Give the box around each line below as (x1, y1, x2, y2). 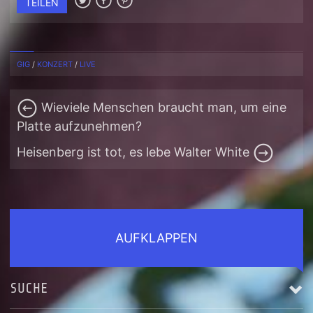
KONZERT (37, 59, 73, 70)
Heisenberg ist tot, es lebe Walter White (17, 145, 254, 160)
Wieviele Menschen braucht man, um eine (38, 100, 287, 115)
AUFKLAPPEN (115, 231, 198, 246)
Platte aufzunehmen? (17, 119, 143, 134)
